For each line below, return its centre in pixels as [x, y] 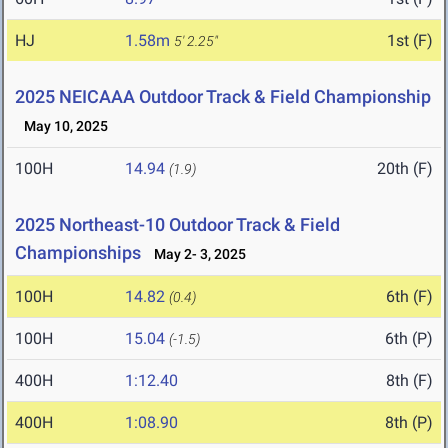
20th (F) [405, 169]
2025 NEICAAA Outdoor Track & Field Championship [223, 97]
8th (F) [409, 381]
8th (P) [409, 423]
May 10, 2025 [61, 126]
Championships [78, 253]
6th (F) [409, 297]
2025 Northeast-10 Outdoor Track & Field [177, 225]
